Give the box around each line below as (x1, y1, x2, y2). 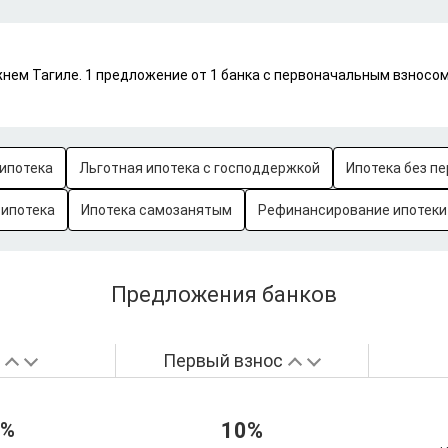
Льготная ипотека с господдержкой (79, 160, 320, 176)
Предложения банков (111, 282, 337, 307)
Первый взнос (163, 350, 283, 371)
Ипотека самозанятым (81, 202, 232, 218)
